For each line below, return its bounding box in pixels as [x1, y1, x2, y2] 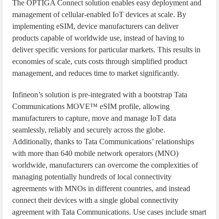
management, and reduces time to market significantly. [12, 69, 179, 77]
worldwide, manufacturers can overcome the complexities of [12, 161, 198, 169]
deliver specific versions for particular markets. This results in [12, 45, 201, 54]
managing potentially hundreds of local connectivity [12, 173, 172, 181]
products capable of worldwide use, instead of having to [12, 34, 185, 42]
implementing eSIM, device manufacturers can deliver [12, 22, 179, 30]
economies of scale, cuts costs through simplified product [12, 57, 188, 66]
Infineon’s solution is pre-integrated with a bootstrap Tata [12, 90, 188, 99]
